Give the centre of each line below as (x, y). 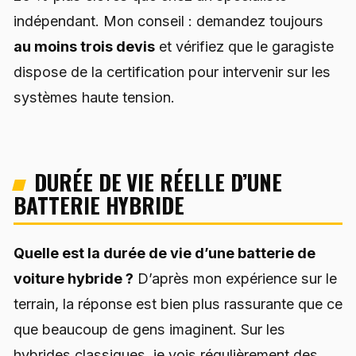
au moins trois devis (84, 46)
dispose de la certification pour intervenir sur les (172, 72)
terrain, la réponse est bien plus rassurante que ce (178, 304)
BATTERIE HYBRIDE (99, 205)
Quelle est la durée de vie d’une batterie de (164, 253)
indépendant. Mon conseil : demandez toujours (168, 21)
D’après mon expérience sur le (235, 279)
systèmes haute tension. (94, 97)
